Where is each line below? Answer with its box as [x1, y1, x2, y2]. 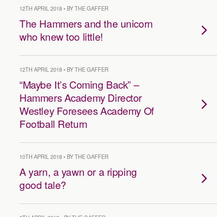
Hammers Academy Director [19, 90, 142, 105]
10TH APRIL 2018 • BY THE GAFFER [19, 153, 108, 160]
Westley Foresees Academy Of [19, 103, 154, 118]
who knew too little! [19, 29, 103, 44]
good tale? [19, 177, 66, 192]
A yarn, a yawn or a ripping [19, 164, 137, 179]
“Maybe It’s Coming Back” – [19, 77, 139, 92]
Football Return [19, 116, 88, 131]
